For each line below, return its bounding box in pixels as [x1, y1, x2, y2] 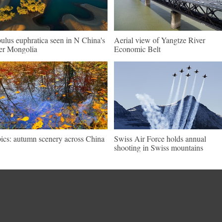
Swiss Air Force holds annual [114, 133, 206, 144]
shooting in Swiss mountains [114, 142, 203, 153]
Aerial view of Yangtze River [114, 35, 205, 45]
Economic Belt [114, 44, 161, 54]
